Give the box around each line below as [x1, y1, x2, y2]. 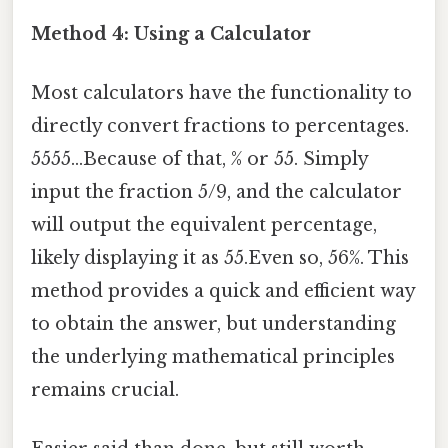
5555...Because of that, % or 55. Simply [31, 148, 368, 171]
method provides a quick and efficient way [31, 280, 415, 303]
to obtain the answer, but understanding [31, 313, 396, 336]
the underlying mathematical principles [31, 346, 395, 369]
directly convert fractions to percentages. [31, 115, 409, 138]
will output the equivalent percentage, [31, 214, 377, 237]
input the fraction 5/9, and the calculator [31, 181, 402, 204]
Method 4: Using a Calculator [31, 22, 311, 45]
